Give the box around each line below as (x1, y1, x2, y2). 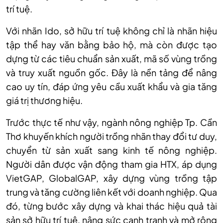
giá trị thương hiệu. (6, 94, 83, 106)
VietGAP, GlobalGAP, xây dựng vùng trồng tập (6, 172, 217, 184)
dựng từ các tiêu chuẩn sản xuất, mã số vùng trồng (6, 52, 217, 64)
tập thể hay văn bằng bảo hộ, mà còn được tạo (6, 38, 217, 50)
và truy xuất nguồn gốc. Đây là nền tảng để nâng (6, 66, 217, 78)
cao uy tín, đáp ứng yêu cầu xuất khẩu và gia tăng (6, 80, 217, 92)
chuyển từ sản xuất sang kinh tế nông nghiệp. (6, 144, 217, 156)
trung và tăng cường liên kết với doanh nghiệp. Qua (6, 186, 217, 198)
